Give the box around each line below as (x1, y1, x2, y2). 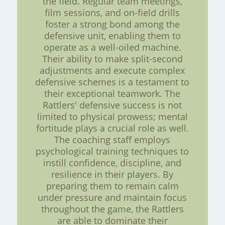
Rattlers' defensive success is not (43, 98, 182, 111)
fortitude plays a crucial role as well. (36, 122, 189, 134)
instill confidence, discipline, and (43, 156, 182, 169)
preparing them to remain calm (46, 179, 179, 192)
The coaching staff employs (54, 133, 171, 146)
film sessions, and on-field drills (45, 6, 180, 19)
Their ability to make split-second (42, 52, 183, 65)
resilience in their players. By (51, 168, 174, 180)
